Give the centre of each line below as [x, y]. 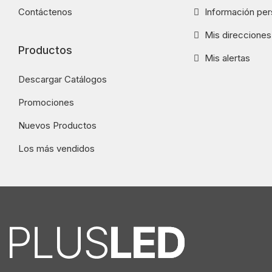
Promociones [46, 103]
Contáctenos [45, 12]
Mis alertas [226, 58]
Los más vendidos [56, 149]
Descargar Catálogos [63, 80]
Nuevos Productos [57, 126]
